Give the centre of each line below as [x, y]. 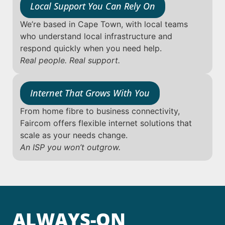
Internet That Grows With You [90, 93]
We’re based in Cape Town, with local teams [104, 24]
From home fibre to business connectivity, [100, 111]
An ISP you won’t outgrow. [70, 147]
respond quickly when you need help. [91, 48]
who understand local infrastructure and [96, 36]
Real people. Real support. [70, 60]
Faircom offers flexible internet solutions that [106, 123]
